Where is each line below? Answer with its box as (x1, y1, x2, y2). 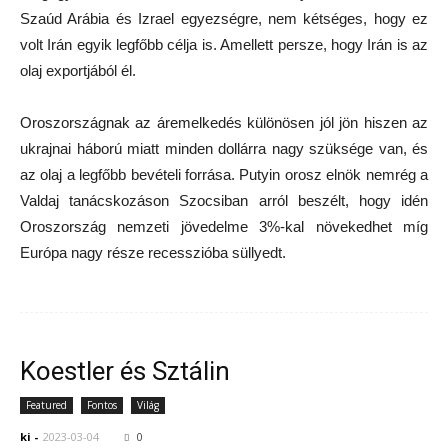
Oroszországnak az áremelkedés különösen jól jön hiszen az (20, 114, 428, 132)
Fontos (87, 398, 117, 413)
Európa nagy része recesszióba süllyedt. (20, 244, 286, 262)
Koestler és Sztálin (20, 356, 230, 387)
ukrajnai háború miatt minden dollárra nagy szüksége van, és (20, 140, 428, 158)
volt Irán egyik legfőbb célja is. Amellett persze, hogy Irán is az (20, 36, 428, 54)
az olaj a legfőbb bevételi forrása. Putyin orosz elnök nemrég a (20, 166, 428, 184)
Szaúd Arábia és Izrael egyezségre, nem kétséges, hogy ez (20, 10, 428, 28)
